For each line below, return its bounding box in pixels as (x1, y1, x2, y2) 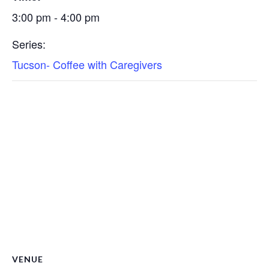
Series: (12, 36, 46, 52)
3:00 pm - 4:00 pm (12, 9, 100, 25)
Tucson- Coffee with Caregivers (12, 56, 162, 72)
